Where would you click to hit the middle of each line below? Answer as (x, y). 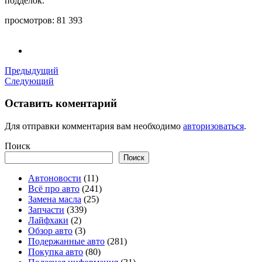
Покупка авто (56, 252)
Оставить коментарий (61, 104)
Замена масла (55, 199)
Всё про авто (54, 189)
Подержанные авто (66, 242)
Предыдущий (32, 70)
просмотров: (30, 20)
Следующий (29, 81)
